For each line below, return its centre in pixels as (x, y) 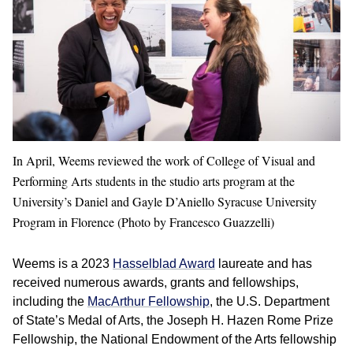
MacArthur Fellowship (149, 302)
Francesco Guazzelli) (222, 222)
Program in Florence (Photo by (91, 222)
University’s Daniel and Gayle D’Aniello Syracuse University (165, 202)
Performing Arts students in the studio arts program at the (154, 181)
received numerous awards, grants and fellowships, (156, 283)
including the (50, 302)
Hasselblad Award (164, 264)
